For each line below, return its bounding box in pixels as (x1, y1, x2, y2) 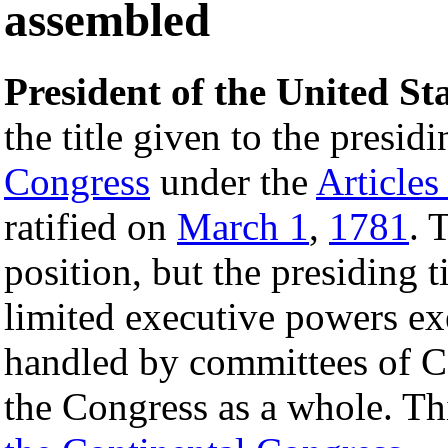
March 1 (177, 204, 309, 248)
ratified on (4, 204, 177, 248)
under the (150, 159, 316, 203)
